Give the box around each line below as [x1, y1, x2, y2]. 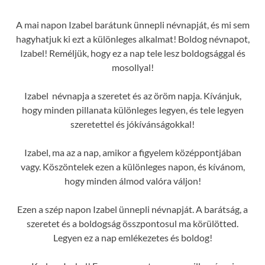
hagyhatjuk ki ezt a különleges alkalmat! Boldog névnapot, [15, 33, 250, 45]
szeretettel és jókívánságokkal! [70, 118, 195, 130]
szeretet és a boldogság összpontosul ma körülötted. [27, 218, 238, 230]
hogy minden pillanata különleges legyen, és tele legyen [21, 104, 244, 116]
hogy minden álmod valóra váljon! [64, 175, 201, 187]
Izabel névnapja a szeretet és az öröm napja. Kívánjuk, [24, 90, 241, 102]
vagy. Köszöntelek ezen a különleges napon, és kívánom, [20, 161, 245, 173]
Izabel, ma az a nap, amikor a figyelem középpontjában [24, 147, 241, 159]
